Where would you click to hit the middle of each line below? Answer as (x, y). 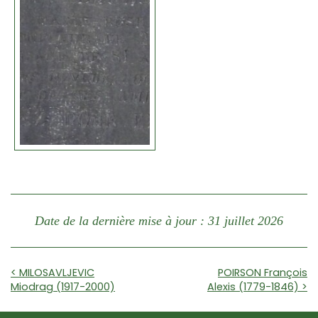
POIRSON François (263, 273)
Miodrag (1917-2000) (63, 287)
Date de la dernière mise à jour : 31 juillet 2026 (159, 221)
